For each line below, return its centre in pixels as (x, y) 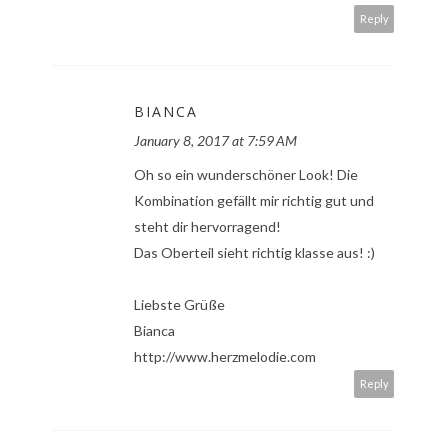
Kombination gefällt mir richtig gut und (254, 201)
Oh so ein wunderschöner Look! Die (246, 175)
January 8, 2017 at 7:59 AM (215, 141)
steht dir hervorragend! (207, 227)
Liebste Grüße (179, 305)
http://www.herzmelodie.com (225, 357)
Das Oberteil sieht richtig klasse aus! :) (254, 253)
